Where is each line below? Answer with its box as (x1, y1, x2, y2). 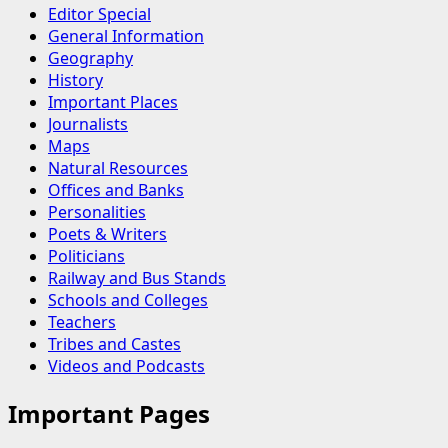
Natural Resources (48, 156, 188, 179)
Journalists (48, 112, 128, 135)
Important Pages (8, 396, 210, 430)
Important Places (48, 90, 178, 113)
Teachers (48, 310, 116, 333)
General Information (48, 24, 204, 47)
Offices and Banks (48, 178, 184, 201)
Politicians (48, 244, 125, 267)
